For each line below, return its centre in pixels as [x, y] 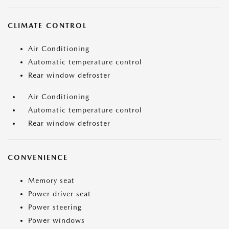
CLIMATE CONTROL [47, 26]
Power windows [56, 221]
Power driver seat [60, 194]
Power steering [55, 207]
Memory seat [51, 181]
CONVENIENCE [38, 158]
